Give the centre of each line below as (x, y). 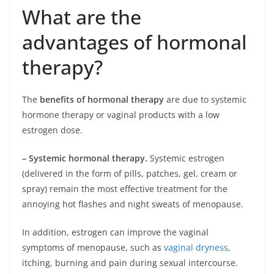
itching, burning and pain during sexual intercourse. (130, 263)
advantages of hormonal (135, 42)
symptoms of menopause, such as (93, 248)
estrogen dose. (52, 130)
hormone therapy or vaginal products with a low (121, 115)
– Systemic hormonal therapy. (85, 158)
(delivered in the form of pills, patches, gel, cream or (130, 174)
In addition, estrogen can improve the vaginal (115, 232)
